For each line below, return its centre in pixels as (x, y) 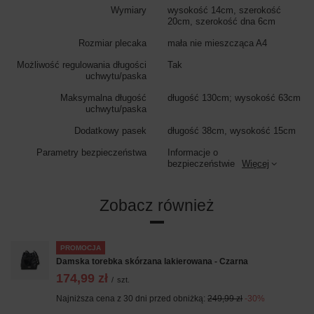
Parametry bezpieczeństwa (91, 152)
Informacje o (193, 152)
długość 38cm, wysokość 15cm (232, 130)
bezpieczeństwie (201, 163)
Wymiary (129, 10)
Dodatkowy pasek (110, 130)
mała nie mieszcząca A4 (217, 43)
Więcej (255, 163)
